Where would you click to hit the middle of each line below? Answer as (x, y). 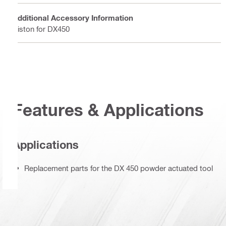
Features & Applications (108, 109)
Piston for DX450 (41, 29)
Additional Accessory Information (73, 17)
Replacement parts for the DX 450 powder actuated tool (119, 168)
